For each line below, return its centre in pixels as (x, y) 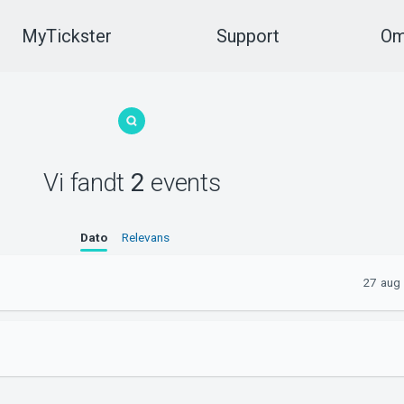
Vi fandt (87, 182)
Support (248, 36)
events (183, 182)
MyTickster (66, 36)
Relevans (145, 238)
